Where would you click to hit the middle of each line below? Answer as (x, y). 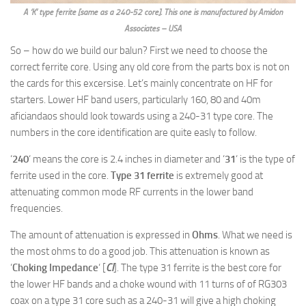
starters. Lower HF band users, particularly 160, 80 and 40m (136, 99)
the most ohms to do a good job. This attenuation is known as (140, 251)
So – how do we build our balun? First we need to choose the (139, 50)
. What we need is (255, 235)
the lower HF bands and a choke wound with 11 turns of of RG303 (149, 284)
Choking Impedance (55, 267)
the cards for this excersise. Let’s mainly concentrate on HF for (141, 83)
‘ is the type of (265, 159)
